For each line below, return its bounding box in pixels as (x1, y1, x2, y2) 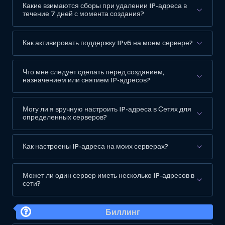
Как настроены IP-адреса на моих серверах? (23, 141, 168, 152)
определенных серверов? (23, 112, 107, 123)
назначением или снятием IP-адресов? (23, 75, 150, 86)
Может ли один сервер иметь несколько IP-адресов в (23, 170, 194, 181)
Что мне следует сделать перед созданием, (23, 67, 164, 78)
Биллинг (105, 205, 140, 218)
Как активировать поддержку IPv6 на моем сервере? (23, 38, 193, 49)
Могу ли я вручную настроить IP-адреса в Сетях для (23, 104, 191, 115)
